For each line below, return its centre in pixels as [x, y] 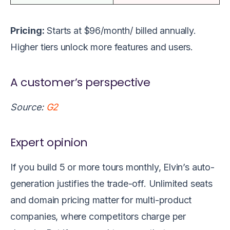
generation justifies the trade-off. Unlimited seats [111, 184]
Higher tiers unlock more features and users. [103, 47]
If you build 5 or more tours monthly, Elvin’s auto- [112, 167]
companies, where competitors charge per [98, 217]
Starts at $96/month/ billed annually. [120, 30]
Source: [28, 107]
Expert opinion [49, 143]
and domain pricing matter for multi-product [101, 200]
